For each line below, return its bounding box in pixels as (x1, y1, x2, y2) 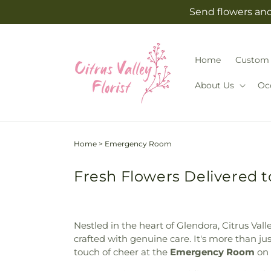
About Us (194, 80, 234, 91)
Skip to (16, 2, 52, 14)
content (16, 13, 56, 25)
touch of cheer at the (74, 246, 170, 258)
